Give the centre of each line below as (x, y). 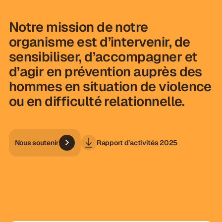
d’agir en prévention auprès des (105, 72)
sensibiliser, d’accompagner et (103, 57)
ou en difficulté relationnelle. (97, 102)
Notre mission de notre (78, 27)
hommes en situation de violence (110, 87)
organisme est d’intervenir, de (99, 42)
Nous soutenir (37, 143)
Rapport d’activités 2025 (137, 143)
